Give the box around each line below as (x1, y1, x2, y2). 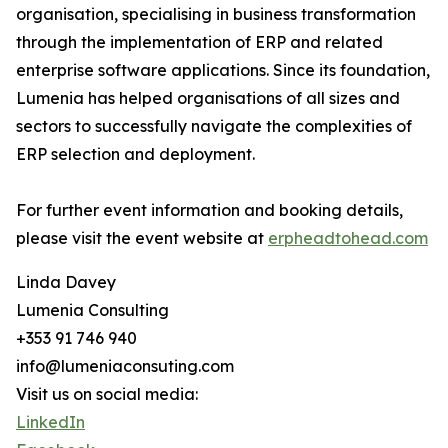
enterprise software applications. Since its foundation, (16, 60, 430, 81)
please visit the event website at (16, 228, 268, 249)
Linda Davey (16, 272, 116, 293)
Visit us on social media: (16, 384, 198, 405)
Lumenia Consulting (16, 300, 169, 321)
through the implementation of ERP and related (16, 32, 383, 53)
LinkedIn (16, 412, 85, 433)
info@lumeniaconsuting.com (16, 356, 234, 377)
